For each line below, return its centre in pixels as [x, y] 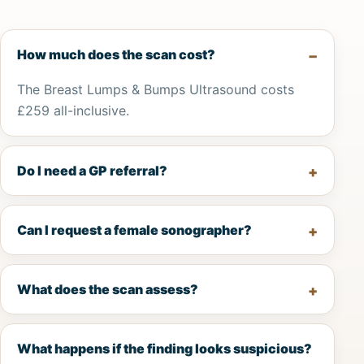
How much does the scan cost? [116, 54]
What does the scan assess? [108, 289]
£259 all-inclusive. [73, 110]
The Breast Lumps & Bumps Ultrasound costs [156, 89]
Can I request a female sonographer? [134, 230]
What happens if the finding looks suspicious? [165, 348]
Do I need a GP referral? [92, 170]
